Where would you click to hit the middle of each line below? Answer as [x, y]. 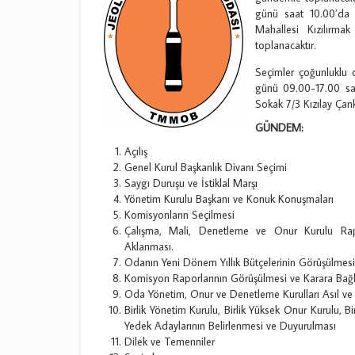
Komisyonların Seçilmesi [179, 215]
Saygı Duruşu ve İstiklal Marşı [191, 183]
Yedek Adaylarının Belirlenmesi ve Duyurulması [230, 326]
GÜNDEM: [279, 128]
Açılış [136, 151]
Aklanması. [149, 246]
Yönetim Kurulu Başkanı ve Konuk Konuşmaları [229, 199]
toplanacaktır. [285, 45]
